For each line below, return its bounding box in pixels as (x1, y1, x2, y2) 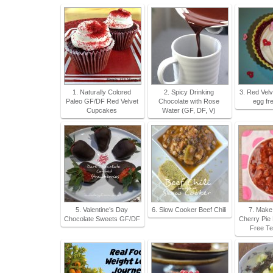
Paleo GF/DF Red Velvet (65, 97, 138, 105)
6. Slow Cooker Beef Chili (152, 206, 226, 213)
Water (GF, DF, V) (162, 107, 216, 114)
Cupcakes (87, 107, 117, 114)
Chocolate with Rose (158, 97, 219, 105)
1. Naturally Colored (73, 88, 131, 96)
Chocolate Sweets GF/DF (63, 215, 140, 222)
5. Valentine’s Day (76, 206, 128, 213)
